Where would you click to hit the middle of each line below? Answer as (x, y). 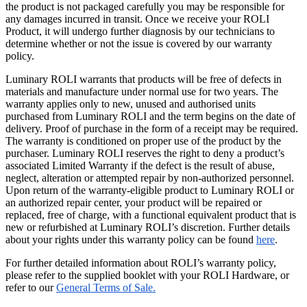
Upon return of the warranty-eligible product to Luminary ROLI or (150, 191)
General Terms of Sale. (106, 288)
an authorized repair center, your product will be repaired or (134, 203)
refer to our (31, 288)
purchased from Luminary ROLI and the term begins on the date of (150, 116)
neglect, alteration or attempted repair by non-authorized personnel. (150, 178)
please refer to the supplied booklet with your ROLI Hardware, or (147, 275)
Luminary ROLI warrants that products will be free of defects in (144, 79)
